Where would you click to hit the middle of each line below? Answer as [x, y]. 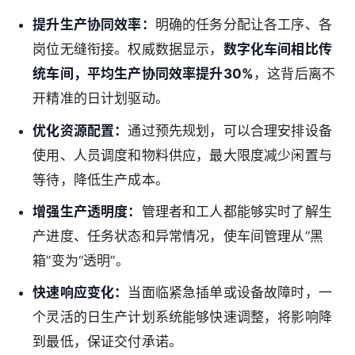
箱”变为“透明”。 [81, 261]
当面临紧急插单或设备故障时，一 [230, 293]
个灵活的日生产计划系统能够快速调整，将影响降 [182, 317]
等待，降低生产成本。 [101, 179]
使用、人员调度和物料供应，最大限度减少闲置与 [182, 155]
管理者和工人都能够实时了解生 [237, 212]
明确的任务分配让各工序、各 [243, 25]
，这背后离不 [295, 74]
